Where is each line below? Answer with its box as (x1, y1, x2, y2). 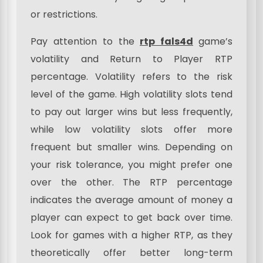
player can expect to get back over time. (31, 211, 232, 225)
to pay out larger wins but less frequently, (31, 105, 232, 119)
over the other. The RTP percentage (31, 176, 232, 190)
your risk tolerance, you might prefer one (31, 158, 232, 172)
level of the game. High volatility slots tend (31, 87, 232, 102)
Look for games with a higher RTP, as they (31, 228, 232, 242)
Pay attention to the (31, 35, 134, 49)
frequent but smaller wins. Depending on (31, 140, 232, 154)
